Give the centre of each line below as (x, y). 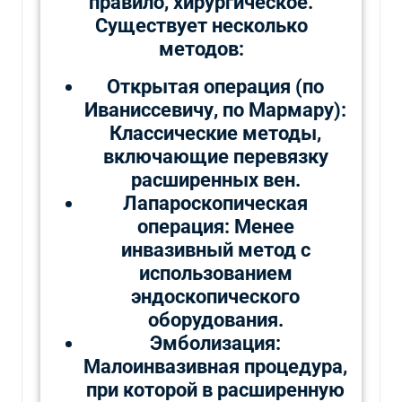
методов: (201, 48)
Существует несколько (201, 25)
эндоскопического (215, 296)
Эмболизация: (215, 343)
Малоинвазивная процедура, (215, 366)
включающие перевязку (215, 156)
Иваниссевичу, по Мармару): (215, 109)
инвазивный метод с (215, 249)
